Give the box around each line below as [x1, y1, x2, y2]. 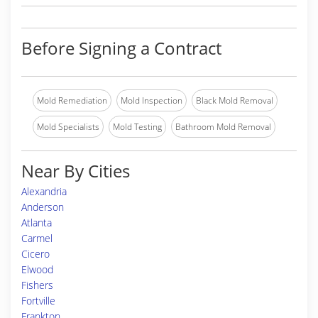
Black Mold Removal [196, 94, 273, 106]
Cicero [21, 247, 50, 261]
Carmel [21, 231, 53, 245]
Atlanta [21, 216, 52, 229]
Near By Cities [21, 159, 130, 182]
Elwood [21, 263, 53, 276]
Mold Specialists [37, 121, 99, 133]
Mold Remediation [37, 94, 107, 106]
